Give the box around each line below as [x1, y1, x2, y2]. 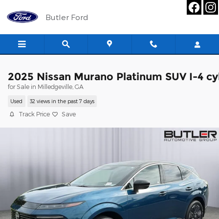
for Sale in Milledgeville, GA [8, 83, 84, 90]
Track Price [19, 110, 50, 117]
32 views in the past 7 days [29, 98, 94, 105]
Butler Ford [45, 12, 88, 22]
